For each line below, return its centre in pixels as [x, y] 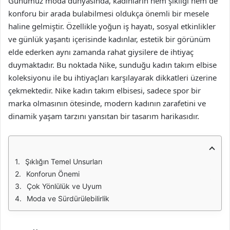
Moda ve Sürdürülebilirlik [68, 198]
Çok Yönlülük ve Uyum [64, 186]
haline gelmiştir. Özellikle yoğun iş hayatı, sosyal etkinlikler [112, 26]
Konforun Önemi [53, 174]
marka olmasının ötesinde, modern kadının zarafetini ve [107, 103]
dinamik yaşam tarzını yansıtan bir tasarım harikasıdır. [104, 116]
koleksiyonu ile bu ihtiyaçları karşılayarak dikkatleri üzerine [112, 78]
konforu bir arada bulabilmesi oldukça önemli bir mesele [109, 13]
